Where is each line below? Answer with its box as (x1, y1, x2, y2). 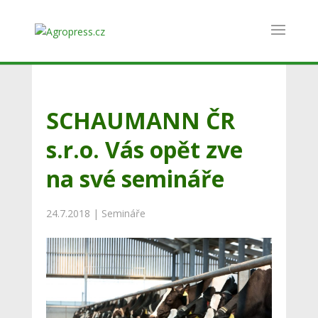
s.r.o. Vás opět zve (45, 133, 243, 165)
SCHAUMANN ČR (45, 104, 235, 136)
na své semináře (45, 163, 224, 194)
